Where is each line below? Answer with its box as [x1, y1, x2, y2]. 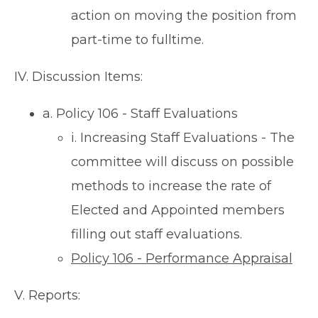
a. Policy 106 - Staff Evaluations [43, 106, 238, 122]
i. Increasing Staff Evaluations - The [71, 130, 295, 146]
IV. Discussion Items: [14, 69, 143, 85]
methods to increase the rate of [71, 178, 271, 194]
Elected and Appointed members [71, 202, 285, 219]
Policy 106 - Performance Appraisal [71, 251, 292, 267]
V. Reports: [14, 287, 80, 304]
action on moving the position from [71, 8, 297, 24]
